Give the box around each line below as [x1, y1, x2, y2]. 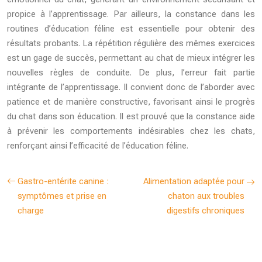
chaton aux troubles [168, 191, 244, 202]
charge [18, 205, 44, 216]
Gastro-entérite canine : [18, 176, 109, 187]
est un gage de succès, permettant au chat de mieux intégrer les [7, 53, 255, 64]
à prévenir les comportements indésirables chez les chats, [7, 126, 255, 137]
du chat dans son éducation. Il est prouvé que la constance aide [7, 111, 255, 122]
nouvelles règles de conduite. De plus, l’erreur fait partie [7, 67, 255, 78]
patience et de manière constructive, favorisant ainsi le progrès [7, 96, 255, 108]
